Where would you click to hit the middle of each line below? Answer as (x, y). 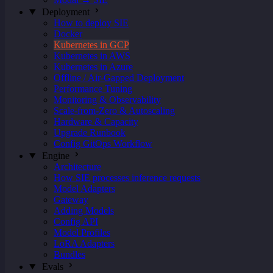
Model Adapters (84, 189)
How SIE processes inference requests (127, 178)
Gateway (71, 200)
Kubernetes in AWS (92, 56)
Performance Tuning (93, 89)
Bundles (69, 254)
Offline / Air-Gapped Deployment (119, 78)
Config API (76, 222)
